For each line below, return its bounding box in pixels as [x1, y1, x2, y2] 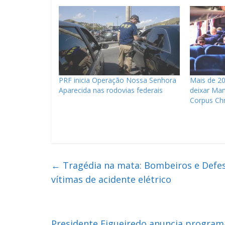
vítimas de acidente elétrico [51, 173, 171, 185]
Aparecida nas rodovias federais [59, 85, 163, 95]
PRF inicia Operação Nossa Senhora [59, 75, 176, 85]
